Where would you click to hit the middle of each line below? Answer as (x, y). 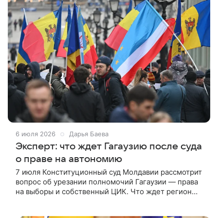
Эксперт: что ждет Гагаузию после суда (109, 146)
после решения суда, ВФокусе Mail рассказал (96, 201)
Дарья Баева (89, 134)
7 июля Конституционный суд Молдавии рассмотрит (109, 172)
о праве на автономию (69, 159)
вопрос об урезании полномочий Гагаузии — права (107, 182)
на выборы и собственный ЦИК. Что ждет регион (104, 191)
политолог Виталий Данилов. (67, 211)
